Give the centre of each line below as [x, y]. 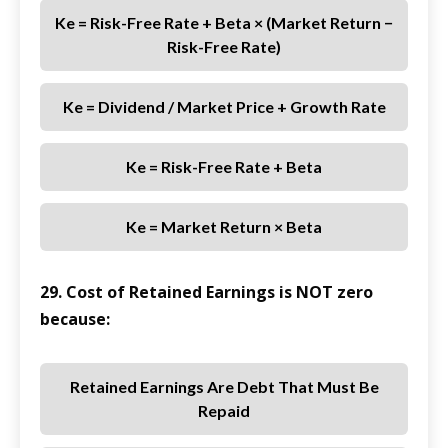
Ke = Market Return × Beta [224, 227]
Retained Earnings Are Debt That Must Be [224, 387]
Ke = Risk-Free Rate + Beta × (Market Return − [224, 23]
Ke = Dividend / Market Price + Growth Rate [224, 107]
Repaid [224, 411]
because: [75, 319]
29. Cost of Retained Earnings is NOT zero [206, 292]
